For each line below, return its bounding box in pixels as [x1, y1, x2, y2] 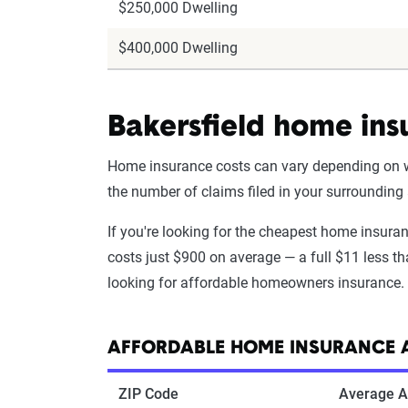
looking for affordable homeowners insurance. [107, 274, 404, 292]
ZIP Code [118, 385, 178, 403]
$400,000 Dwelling [118, 39, 238, 57]
